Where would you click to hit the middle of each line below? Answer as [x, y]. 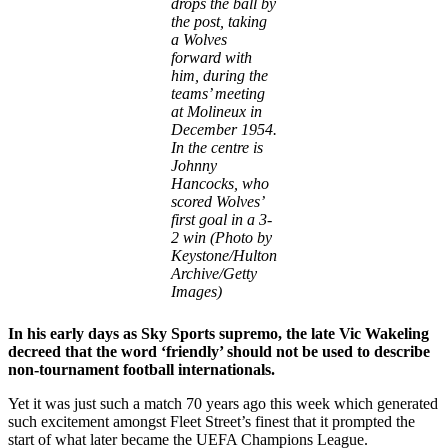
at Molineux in [216, 111]
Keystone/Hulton [224, 255]
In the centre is [217, 147]
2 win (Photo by [221, 237]
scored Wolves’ [217, 201]
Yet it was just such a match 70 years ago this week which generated [223, 403]
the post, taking [219, 21]
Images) [196, 291]
